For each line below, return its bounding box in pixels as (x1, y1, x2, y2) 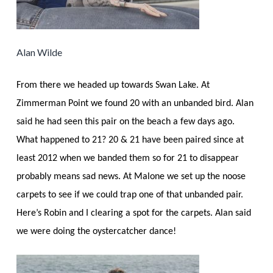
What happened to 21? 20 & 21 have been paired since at (16, 135, 244, 145)
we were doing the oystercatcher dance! (16, 226, 176, 236)
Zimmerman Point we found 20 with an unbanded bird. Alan (16, 98, 253, 108)
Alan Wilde (16, 46, 62, 58)
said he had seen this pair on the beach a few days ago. (16, 116, 235, 127)
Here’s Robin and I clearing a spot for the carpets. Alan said (16, 208, 251, 218)
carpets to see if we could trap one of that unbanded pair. (16, 190, 243, 200)
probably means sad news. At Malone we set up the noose (16, 171, 246, 182)
